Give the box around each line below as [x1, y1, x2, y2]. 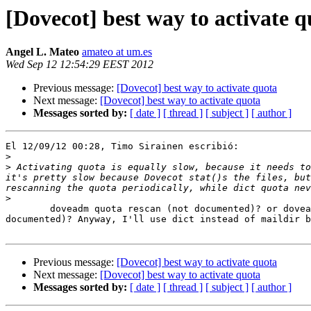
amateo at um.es [82, 46, 152, 58]
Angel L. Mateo [6, 46, 79, 58]
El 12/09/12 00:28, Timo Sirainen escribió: [6, 141, 239, 152]
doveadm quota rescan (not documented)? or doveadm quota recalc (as [6, 203, 50, 215]
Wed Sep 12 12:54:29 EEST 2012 [6, 58, 153, 71]
